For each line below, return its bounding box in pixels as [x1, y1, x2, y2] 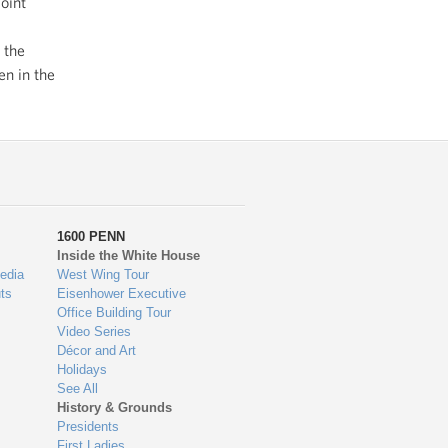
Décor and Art [57, 342, 137, 358]
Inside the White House [57, 247, 201, 263]
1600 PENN [57, 228, 126, 244]
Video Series [57, 323, 132, 339]
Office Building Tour [57, 304, 172, 320]
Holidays [57, 361, 108, 377]
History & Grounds [57, 399, 173, 415]
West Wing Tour [57, 266, 150, 282]
